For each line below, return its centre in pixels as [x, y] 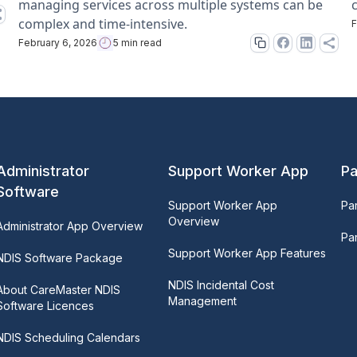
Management [203, 300]
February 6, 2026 [57, 42]
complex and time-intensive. [102, 24]
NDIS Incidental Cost [222, 284]
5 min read [137, 42]
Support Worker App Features [247, 253]
